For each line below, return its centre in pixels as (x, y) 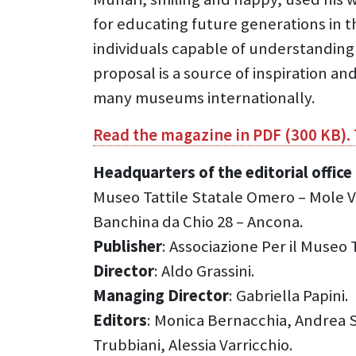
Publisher (128, 247)
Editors (120, 321)
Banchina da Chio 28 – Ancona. (198, 222)
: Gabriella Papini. (289, 296)
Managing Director (161, 296)
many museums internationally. (204, 98)
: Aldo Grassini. (205, 271)
